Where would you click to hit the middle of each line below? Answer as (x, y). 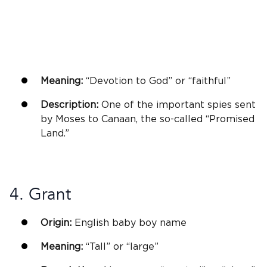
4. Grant (40, 195)
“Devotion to (116, 81)
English (92, 223)
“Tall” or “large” (121, 247)
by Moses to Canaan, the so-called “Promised (148, 119)
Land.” (55, 134)
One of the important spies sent (177, 105)
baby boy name (149, 223)
